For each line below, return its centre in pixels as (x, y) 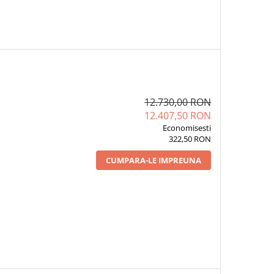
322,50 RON (190, 139)
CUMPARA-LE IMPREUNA (153, 160)
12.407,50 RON (177, 115)
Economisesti (187, 128)
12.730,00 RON (177, 102)
